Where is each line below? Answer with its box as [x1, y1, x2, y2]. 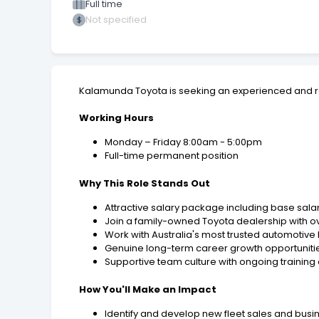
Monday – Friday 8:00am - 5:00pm [105, 135, 263, 150]
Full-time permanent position [105, 149, 239, 163]
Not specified [85, 13, 147, 26]
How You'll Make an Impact [79, 283, 217, 297]
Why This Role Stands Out [79, 177, 211, 191]
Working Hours [79, 111, 155, 125]
